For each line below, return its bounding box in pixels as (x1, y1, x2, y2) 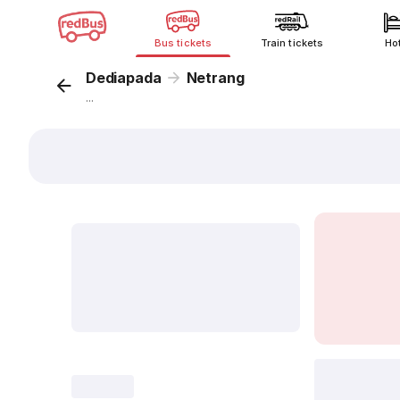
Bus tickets (154, 37, 212, 49)
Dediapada (86, 69, 162, 87)
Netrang (186, 69, 245, 87)
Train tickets (261, 37, 323, 49)
